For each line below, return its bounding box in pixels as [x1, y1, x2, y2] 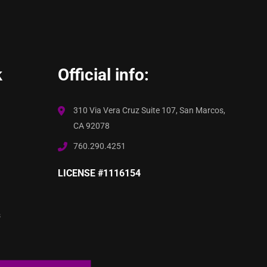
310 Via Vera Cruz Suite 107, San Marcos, [73, 105, 226, 116]
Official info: [58, 65, 150, 85]
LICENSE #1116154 [58, 167, 141, 179]
